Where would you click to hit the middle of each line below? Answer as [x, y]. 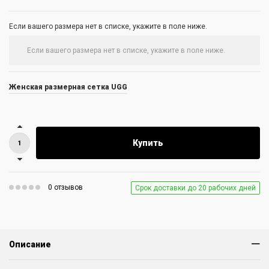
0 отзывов [65, 187]
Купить [148, 143]
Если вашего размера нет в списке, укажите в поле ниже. [108, 26]
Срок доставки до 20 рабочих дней [195, 188]
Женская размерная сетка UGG [68, 87]
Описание [30, 244]
